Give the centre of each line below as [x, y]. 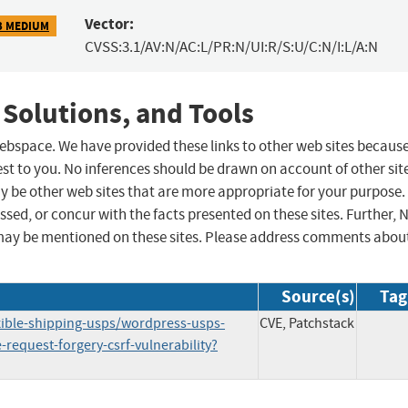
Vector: [109, 25]
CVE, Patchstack [307, 324]
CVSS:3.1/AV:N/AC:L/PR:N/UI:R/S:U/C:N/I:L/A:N [231, 47]
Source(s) [318, 297]
